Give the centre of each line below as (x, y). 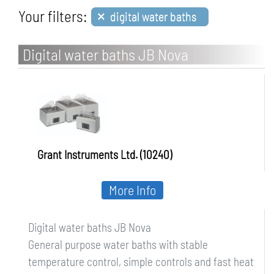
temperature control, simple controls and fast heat (141, 261)
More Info (132, 190)
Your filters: (53, 16)
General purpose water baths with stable (118, 244)
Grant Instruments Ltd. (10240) (105, 154)
